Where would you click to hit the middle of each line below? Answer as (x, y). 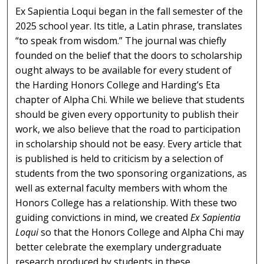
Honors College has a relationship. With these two (126, 202)
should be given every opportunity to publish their (127, 114)
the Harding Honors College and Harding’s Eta (118, 85)
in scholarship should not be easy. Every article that (129, 143)
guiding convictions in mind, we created (103, 217)
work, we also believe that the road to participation (128, 129)
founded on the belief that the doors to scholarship (129, 55)
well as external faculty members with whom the (122, 188)
